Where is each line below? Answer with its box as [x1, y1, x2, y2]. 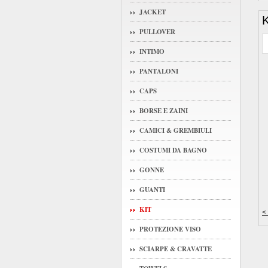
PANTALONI [139, 66, 178, 76]
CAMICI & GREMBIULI [139, 126, 212, 135]
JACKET [139, 7, 166, 17]
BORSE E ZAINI [139, 106, 188, 115]
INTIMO [139, 47, 165, 56]
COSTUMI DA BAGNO [139, 145, 207, 155]
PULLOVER [139, 27, 175, 36]
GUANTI [139, 185, 165, 194]
